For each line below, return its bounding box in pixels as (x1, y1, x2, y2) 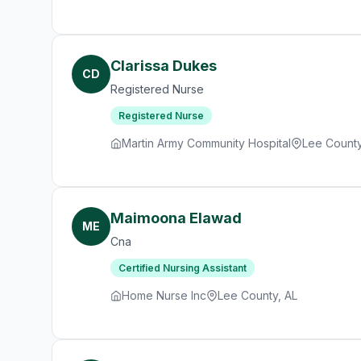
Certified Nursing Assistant (118, 262, 247, 274)
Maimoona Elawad (110, 210, 242, 226)
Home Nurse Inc (122, 288, 206, 302)
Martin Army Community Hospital (122, 136, 291, 150)
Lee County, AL (218, 288, 297, 302)
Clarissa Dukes (110, 57, 217, 74)
